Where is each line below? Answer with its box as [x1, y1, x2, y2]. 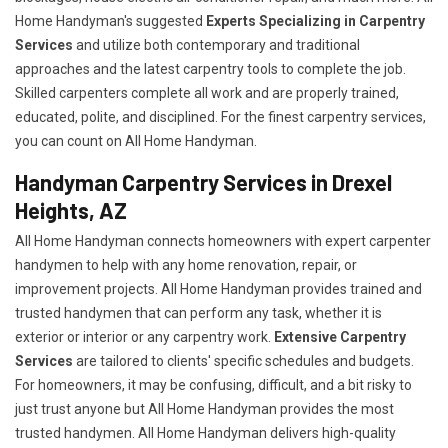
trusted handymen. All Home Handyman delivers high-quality [15, 425, 396, 442]
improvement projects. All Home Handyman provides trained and [15, 281, 422, 298]
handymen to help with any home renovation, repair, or [15, 257, 357, 274]
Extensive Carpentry [274, 329, 406, 346]
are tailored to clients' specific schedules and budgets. [73, 353, 414, 370]
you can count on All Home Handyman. [15, 133, 257, 150]
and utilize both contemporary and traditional [73, 37, 360, 54]
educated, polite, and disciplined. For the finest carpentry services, [15, 109, 426, 126]
